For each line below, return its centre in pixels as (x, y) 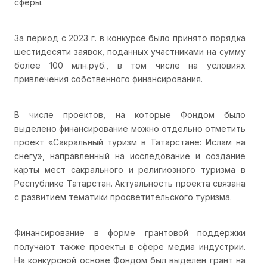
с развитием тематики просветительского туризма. (123, 197)
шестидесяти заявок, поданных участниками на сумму (130, 51)
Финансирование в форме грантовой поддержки (130, 232)
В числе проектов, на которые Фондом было (130, 114)
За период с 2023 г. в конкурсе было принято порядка (130, 38)
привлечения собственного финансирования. (108, 79)
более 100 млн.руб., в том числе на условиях (130, 65)
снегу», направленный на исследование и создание (130, 156)
